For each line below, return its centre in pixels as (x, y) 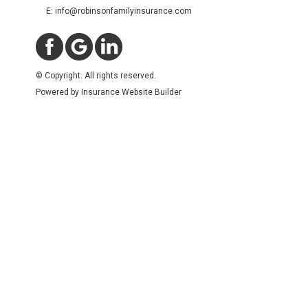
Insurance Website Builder (131, 92)
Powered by (58, 92)
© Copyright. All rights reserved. (96, 76)
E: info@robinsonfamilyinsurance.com (119, 11)
